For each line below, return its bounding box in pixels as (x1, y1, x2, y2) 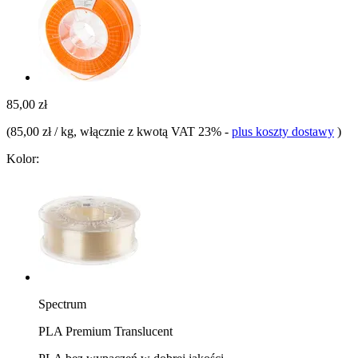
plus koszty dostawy (232, 124, 334, 138)
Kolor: (6, 151, 39, 165)
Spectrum (38, 296, 86, 311)
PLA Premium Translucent (38, 324, 173, 338)
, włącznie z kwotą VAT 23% (74, 124, 225, 138)
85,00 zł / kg (10, 124, 74, 138)
